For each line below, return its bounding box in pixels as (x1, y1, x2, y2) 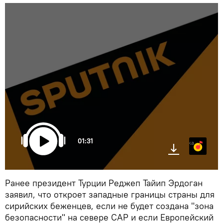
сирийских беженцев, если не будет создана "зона (5, 200, 214, 212)
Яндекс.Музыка (152, 139, 194, 147)
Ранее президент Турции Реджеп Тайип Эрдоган (5, 177, 203, 189)
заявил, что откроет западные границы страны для (5, 189, 215, 201)
